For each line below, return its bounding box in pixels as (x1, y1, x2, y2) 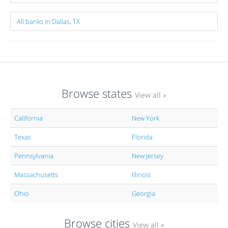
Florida (132, 132, 153, 141)
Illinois (132, 170, 151, 179)
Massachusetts (14, 170, 58, 179)
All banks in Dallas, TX (17, 17, 80, 26)
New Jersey (132, 151, 163, 160)
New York (132, 113, 159, 123)
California (14, 113, 43, 123)
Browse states (62, 85, 135, 101)
